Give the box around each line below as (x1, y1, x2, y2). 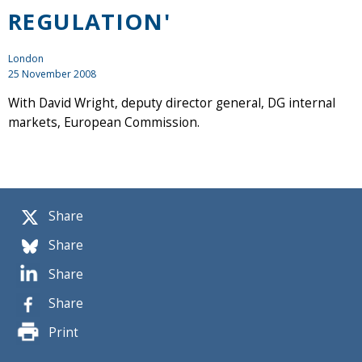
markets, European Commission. (8, 113, 200, 131)
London (8, 51, 44, 65)
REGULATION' (8, 6, 171, 36)
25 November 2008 (8, 66, 96, 81)
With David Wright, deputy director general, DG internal (8, 94, 335, 112)
